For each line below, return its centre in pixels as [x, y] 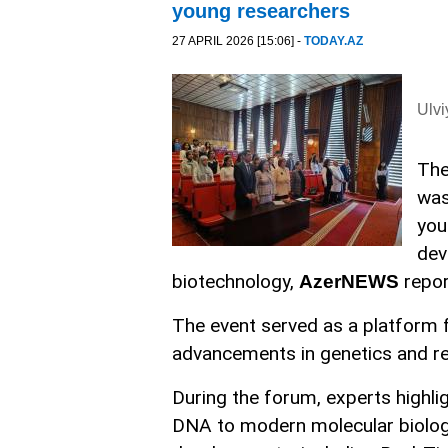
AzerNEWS [349, 282]
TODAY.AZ [333, 41]
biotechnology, [235, 282]
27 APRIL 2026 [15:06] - [238, 41]
